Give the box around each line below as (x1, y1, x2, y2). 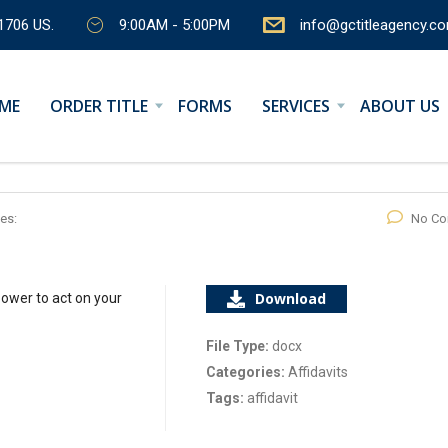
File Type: (206, 338, 273, 354)
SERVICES (262, 95, 330, 117)
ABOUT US (360, 95, 440, 117)
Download (255, 289, 327, 308)
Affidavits (288, 364, 349, 380)
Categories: (206, 364, 289, 380)
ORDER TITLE (50, 95, 148, 117)
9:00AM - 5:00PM (119, 15, 230, 34)
